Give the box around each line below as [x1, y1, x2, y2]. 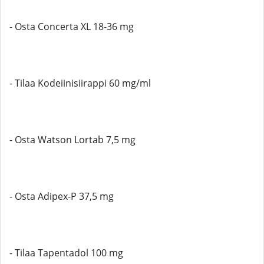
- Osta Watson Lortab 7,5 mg [9, 133, 136, 146]
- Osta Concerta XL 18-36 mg [9, 20, 134, 33]
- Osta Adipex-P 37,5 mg [9, 190, 114, 203]
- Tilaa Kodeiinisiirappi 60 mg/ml [9, 77, 151, 90]
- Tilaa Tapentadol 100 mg [9, 246, 123, 259]
